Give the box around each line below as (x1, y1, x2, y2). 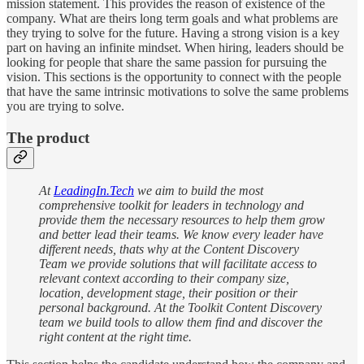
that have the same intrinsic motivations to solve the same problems (6, 84, 349, 98)
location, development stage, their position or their (39, 286, 297, 301)
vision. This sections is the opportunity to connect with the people (6, 69, 341, 84)
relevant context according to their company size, (39, 271, 289, 286)
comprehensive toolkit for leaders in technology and (39, 198, 304, 213)
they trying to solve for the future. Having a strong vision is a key (6, 25, 340, 40)
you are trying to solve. (6, 98, 124, 113)
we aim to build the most (134, 184, 263, 198)
